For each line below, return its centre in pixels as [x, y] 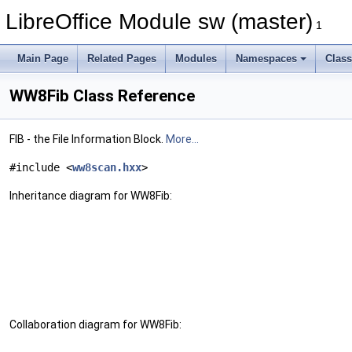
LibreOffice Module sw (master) [159, 22]
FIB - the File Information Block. [88, 139]
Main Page [43, 59]
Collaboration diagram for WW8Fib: [95, 324]
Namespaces [266, 59]
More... [182, 139]
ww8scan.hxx [107, 167]
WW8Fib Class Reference [102, 96]
